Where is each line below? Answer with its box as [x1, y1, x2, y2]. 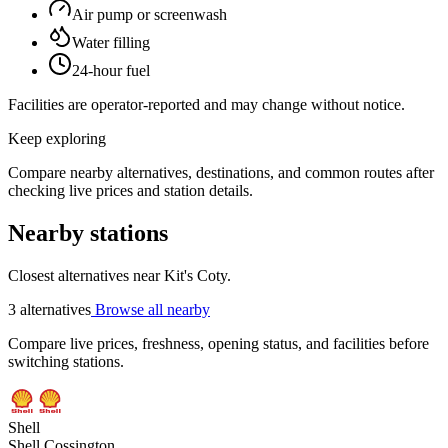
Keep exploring [8, 130, 106, 148]
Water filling [72, 34, 150, 52]
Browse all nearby [91, 301, 210, 318]
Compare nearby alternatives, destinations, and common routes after [8, 164, 434, 182]
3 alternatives [8, 301, 91, 318]
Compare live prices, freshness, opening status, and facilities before [8, 335, 429, 352]
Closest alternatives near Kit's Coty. [8, 267, 231, 284]
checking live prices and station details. [8, 182, 253, 200]
